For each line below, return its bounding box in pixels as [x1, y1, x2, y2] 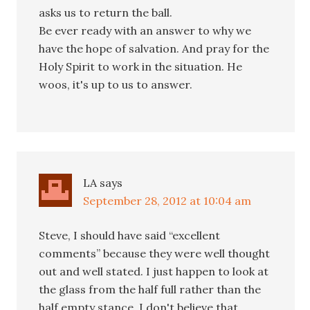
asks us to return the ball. [39, 5, 173, 19]
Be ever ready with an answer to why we [39, 23, 252, 37]
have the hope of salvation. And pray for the [39, 41, 270, 55]
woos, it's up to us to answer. [39, 77, 193, 91]
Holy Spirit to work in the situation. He [39, 59, 243, 73]
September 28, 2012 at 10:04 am [83, 193, 252, 208]
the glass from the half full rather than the [39, 282, 262, 296]
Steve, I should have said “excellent [39, 228, 221, 242]
